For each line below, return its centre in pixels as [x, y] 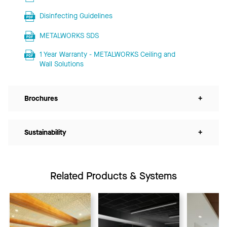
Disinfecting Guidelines [76, 16]
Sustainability [45, 132]
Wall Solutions [61, 64]
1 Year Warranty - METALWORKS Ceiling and [107, 54]
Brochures [41, 98]
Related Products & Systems [113, 176]
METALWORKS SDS [69, 35]
